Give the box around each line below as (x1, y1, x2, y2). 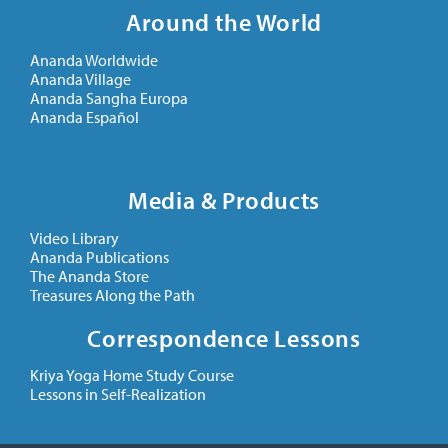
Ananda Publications (30, 246, 169, 267)
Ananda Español (30, 107, 139, 128)
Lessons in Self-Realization (30, 384, 206, 405)
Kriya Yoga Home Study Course (30, 365, 234, 386)
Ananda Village (30, 69, 131, 90)
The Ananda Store (30, 265, 149, 286)
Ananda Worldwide (30, 50, 158, 71)
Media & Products (128, 185, 320, 216)
